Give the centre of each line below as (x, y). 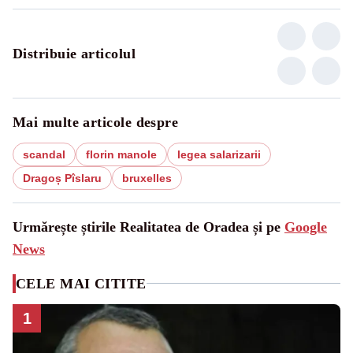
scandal (44, 154)
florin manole (121, 154)
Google (306, 227)
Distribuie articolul (74, 53)
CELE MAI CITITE (81, 283)
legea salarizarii (219, 154)
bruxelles (147, 178)
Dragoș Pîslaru (62, 178)
